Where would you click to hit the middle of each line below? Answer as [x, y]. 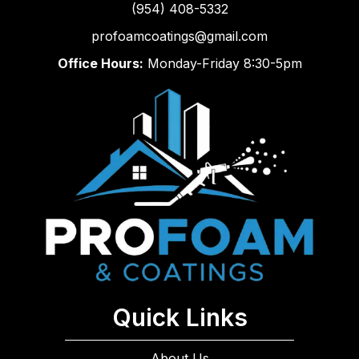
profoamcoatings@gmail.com [179, 36]
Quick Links [179, 318]
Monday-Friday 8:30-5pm [222, 64]
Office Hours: [100, 64]
